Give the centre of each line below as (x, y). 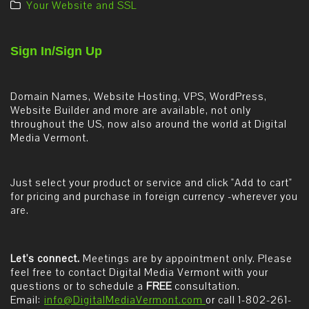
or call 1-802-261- (249, 300)
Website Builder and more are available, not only (131, 110)
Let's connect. (45, 259)
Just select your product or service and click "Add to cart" (151, 183)
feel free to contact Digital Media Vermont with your (139, 272)
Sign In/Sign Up (56, 51)
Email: (27, 300)
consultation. (206, 286)
